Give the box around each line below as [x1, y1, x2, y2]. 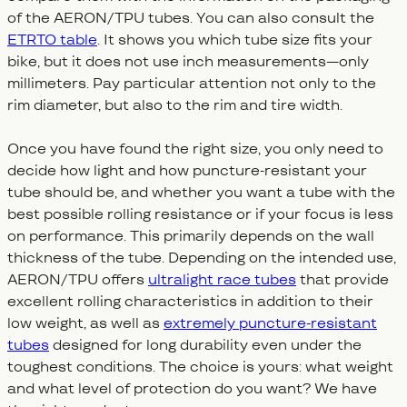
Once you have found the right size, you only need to [7, 138, 383, 159]
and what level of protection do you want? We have [7, 378, 377, 399]
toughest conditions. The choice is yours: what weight [7, 356, 393, 377]
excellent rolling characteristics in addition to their [7, 291, 373, 312]
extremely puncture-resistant [164, 313, 377, 333]
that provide [296, 269, 389, 290]
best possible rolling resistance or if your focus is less [7, 203, 393, 224]
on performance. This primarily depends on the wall [7, 225, 374, 246]
